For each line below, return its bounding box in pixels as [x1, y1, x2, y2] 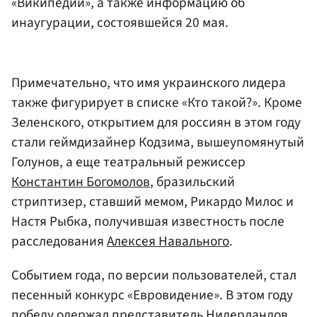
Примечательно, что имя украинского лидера [11, 73, 286, 93]
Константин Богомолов [11, 172, 150, 192]
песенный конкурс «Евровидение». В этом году [11, 284, 293, 305]
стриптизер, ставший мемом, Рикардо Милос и [11, 192, 294, 212]
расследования [11, 231, 107, 252]
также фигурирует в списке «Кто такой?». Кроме [11, 93, 302, 113]
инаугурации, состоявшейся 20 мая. [11, 12, 229, 33]
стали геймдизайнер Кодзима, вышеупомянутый [11, 132, 304, 153]
